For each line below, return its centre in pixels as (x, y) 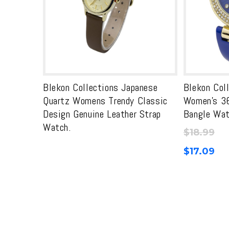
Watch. (57, 127)
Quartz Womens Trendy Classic (105, 100)
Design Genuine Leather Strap (102, 114)
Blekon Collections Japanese (100, 87)
